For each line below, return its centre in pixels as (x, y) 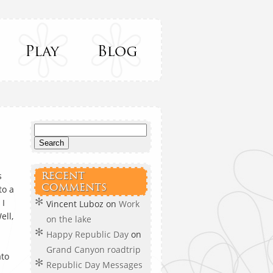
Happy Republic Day (87, 234)
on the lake (69, 219)
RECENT (63, 176)
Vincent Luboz (75, 204)
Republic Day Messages (94, 265)
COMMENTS (74, 187)
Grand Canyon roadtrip (95, 250)
